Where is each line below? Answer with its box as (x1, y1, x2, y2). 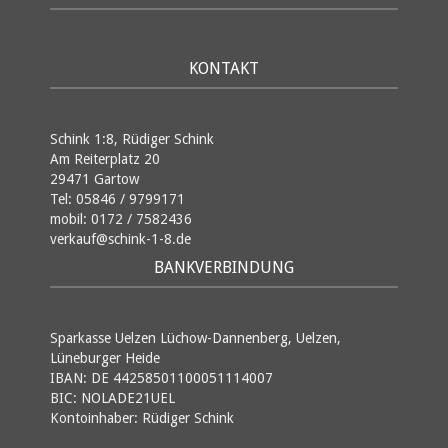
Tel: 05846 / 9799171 (50, 190, 185, 207)
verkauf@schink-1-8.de (50, 230, 191, 247)
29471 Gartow (50, 170, 139, 187)
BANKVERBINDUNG (154, 257, 294, 277)
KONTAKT (189, 58, 259, 78)
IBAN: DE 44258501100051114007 (50, 369, 273, 386)
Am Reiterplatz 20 (50, 150, 160, 167)
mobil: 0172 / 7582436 (50, 210, 192, 227)
